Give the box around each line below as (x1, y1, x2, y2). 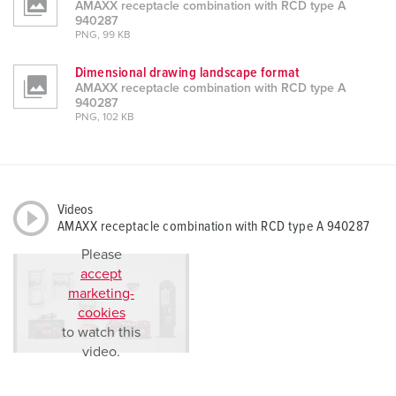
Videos (57, 202, 93, 217)
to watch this (62, 325, 141, 340)
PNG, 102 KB (75, 112, 134, 124)
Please (80, 247, 122, 263)
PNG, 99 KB (75, 30, 131, 42)
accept (80, 267, 122, 282)
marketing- (68, 286, 134, 301)
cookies (77, 306, 126, 321)
